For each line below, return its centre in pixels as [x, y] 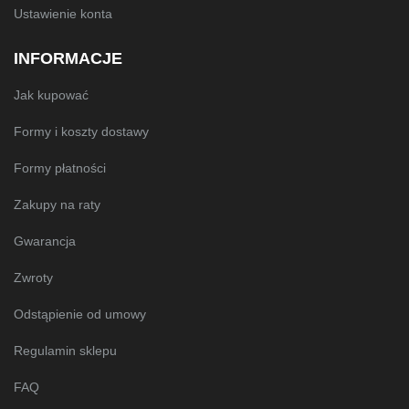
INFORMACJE [68, 59]
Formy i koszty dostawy [81, 132]
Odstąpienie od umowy [80, 315]
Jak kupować [51, 95]
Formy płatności [60, 168]
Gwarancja [45, 241]
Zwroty [33, 278]
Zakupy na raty [57, 205]
